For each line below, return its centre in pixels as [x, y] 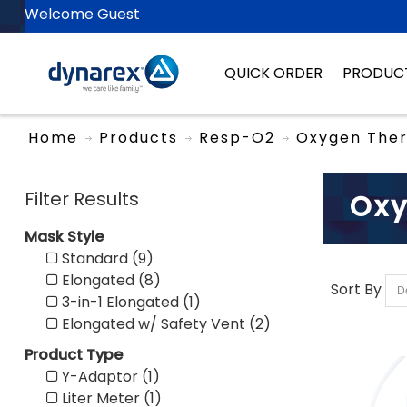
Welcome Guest [82, 14]
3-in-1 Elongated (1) [129, 302]
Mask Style [64, 236]
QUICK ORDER [273, 73]
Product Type [73, 354]
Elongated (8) [109, 280]
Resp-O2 [237, 138]
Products [138, 138]
